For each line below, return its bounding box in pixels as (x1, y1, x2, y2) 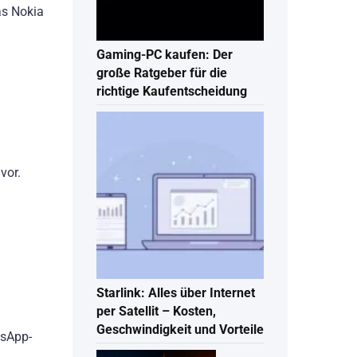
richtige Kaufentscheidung (96, 84, 247, 100)
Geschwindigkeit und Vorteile (96, 322, 264, 338)
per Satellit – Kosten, (96, 304, 216, 320)
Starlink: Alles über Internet (96, 285, 255, 301)
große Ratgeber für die (96, 65, 227, 81)
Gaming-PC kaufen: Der (96, 47, 233, 63)
